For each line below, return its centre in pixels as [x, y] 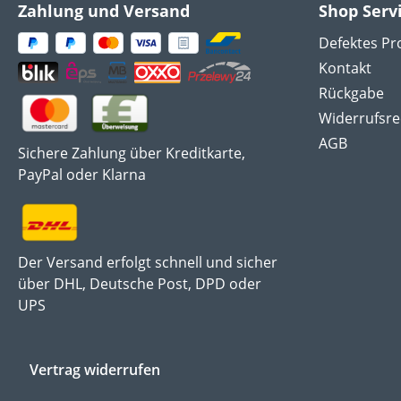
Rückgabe [351, 93]
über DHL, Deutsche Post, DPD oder [140, 284]
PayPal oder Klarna [82, 175]
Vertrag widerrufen [95, 370]
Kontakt [345, 68]
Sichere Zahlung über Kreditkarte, [132, 154]
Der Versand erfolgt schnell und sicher [148, 263]
